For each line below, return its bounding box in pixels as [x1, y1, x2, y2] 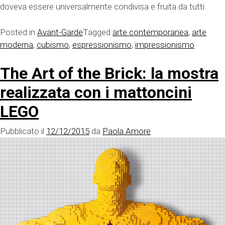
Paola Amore [102, 126, 151, 137]
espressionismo [72, 39, 132, 50]
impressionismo [135, 39, 194, 50]
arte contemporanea [113, 27, 188, 37]
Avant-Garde [37, 27, 83, 37]
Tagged [83, 27, 113, 37]
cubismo [37, 39, 69, 50]
